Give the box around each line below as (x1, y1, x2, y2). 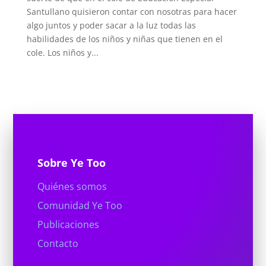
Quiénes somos (37, 180, 107, 194)
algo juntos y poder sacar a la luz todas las (26, 20, 196, 31)
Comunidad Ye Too (37, 199, 122, 213)
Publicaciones (37, 218, 99, 232)
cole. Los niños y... (26, 47, 99, 59)
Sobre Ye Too (37, 156, 106, 170)
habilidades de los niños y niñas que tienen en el (26, 33, 223, 45)
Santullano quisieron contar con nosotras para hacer (26, 6, 237, 18)
